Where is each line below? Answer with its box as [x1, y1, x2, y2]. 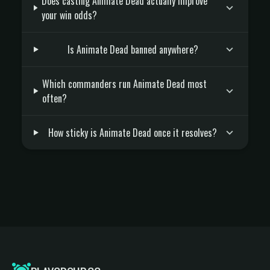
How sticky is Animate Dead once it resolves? [48, 125, 218, 140]
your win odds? [42, 8, 98, 22]
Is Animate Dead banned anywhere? [67, 42, 198, 57]
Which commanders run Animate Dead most [42, 77, 207, 91]
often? [42, 91, 67, 105]
